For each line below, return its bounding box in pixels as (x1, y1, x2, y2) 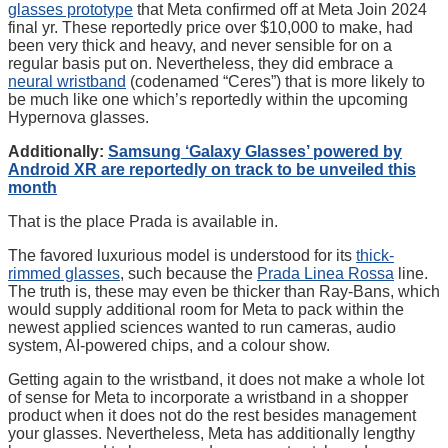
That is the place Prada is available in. (8, 213, 282, 231)
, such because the (120, 265, 257, 283)
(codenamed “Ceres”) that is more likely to (126, 73, 425, 91)
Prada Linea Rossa (257, 265, 394, 283)
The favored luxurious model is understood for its (8, 247, 356, 265)
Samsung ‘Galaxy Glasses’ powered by (108, 143, 402, 161)
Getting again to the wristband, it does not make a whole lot (8, 371, 424, 389)
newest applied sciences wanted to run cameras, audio (8, 319, 396, 337)
